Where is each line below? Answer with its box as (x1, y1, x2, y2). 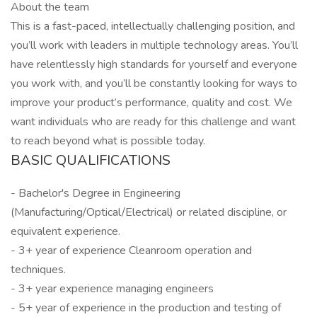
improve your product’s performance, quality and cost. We (11, 95, 292, 110)
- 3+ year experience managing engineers (11, 281, 214, 296)
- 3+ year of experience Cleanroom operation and (11, 243, 252, 258)
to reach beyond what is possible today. (11, 133, 205, 149)
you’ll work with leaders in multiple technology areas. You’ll (11, 38, 298, 53)
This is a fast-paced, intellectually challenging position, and (11, 18, 295, 34)
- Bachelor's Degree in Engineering (11, 185, 180, 201)
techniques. (11, 262, 66, 277)
